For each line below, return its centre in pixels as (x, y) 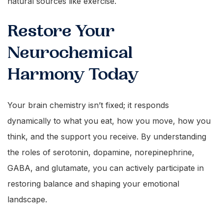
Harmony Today (75, 74)
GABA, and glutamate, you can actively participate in (106, 168)
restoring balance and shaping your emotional (93, 184)
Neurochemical (70, 53)
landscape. (28, 199)
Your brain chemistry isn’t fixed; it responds (88, 105)
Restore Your (61, 31)
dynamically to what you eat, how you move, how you (109, 121)
